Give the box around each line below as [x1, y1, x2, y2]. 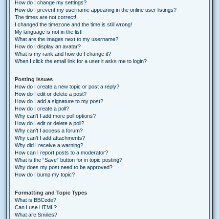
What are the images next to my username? [15, 36, 118, 42]
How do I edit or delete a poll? [15, 120, 84, 126]
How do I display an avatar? [15, 44, 81, 49]
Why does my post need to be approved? [15, 164, 112, 170]
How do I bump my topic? [15, 172, 75, 177]
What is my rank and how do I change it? [15, 51, 111, 57]
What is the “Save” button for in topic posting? [15, 157, 122, 163]
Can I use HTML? [15, 204, 57, 210]
